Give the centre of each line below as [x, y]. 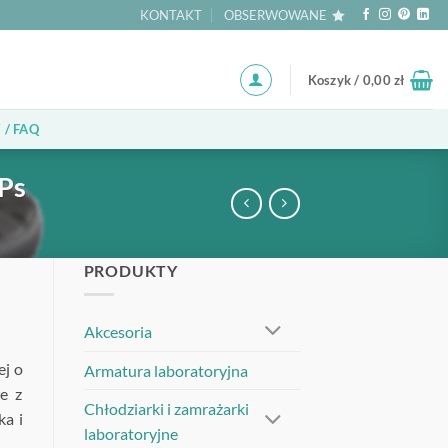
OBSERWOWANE [276, 15]
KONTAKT [170, 15]
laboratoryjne [130, 433]
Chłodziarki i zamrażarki [166, 408]
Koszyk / [335, 79]
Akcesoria [117, 332]
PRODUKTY [130, 270]
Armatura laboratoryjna [165, 370]
